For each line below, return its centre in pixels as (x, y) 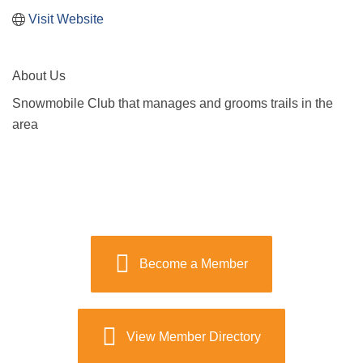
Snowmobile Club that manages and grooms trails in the (173, 104)
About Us (39, 76)
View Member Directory (194, 337)
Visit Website (66, 19)
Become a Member (194, 264)
